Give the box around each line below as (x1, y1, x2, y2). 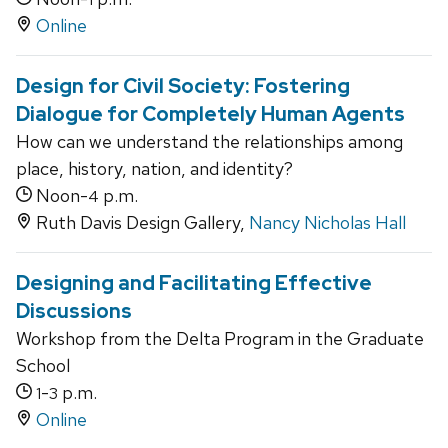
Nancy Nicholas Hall (249, 211, 406, 235)
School (16, 354, 70, 378)
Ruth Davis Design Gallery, (32, 211, 249, 235)
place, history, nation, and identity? (16, 157, 293, 181)
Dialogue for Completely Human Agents (16, 101, 405, 128)
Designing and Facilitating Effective (16, 270, 372, 297)
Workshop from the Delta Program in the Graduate (16, 327, 424, 351)
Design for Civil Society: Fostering (16, 73, 350, 100)
